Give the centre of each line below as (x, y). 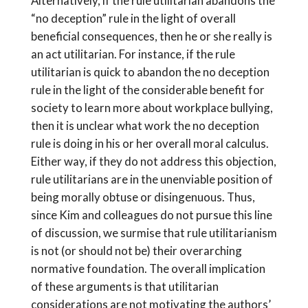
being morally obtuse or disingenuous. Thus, (143, 197)
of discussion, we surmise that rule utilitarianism (154, 232)
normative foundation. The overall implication (148, 268)
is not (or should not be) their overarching (136, 250)
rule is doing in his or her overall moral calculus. (150, 143)
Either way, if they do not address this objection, (153, 161)
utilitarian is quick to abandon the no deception (150, 71)
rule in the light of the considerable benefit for (147, 89)
